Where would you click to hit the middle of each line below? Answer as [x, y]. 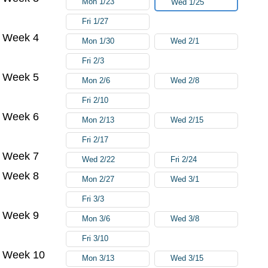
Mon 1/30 [98, 41]
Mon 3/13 [98, 258]
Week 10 [24, 255]
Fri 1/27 [95, 21]
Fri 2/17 [95, 140]
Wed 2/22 [99, 159]
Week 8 [21, 176]
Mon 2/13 [98, 120]
